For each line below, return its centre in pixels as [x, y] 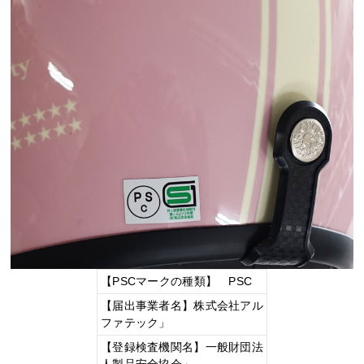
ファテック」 [135, 323]
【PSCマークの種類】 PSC [176, 282]
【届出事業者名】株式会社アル [182, 306]
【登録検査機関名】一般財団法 [182, 347]
